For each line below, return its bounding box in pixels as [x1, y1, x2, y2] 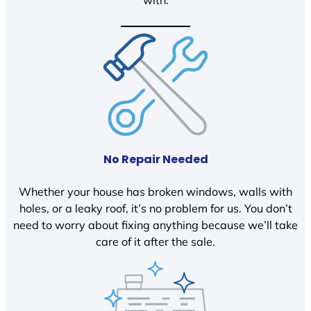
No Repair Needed [103, 151, 208, 168]
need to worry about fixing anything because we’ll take [13, 217, 298, 232]
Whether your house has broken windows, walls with [19, 184, 292, 199]
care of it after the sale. [96, 234, 215, 249]
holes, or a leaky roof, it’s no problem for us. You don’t [19, 201, 292, 215]
